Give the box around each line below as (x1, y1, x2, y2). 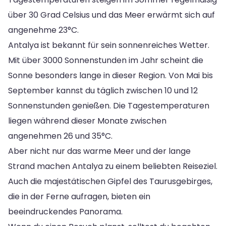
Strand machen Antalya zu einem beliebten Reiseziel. (8, 160, 217, 173)
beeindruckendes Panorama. (8, 206, 123, 218)
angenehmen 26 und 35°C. (8, 130, 112, 142)
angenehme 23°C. (8, 24, 79, 36)
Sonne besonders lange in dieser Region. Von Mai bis (8, 70, 213, 82)
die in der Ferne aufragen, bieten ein (8, 191, 150, 203)
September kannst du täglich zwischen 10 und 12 (8, 85, 198, 97)
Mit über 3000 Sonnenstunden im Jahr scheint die (8, 54, 203, 67)
